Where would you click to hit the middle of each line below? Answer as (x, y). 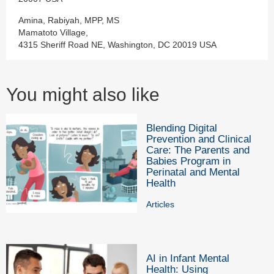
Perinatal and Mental (193, 172)
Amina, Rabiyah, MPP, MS (69, 20)
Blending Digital (182, 128)
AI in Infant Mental (188, 259)
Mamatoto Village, (53, 33)
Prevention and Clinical (199, 139)
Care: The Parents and (198, 150)
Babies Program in (188, 161)
